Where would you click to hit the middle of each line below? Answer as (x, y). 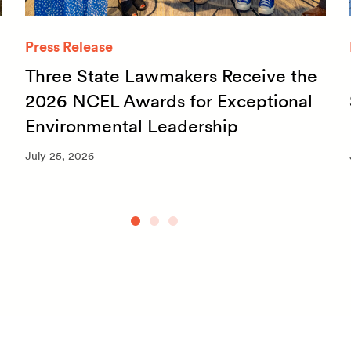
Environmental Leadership (132, 126)
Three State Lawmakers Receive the (171, 76)
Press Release (69, 46)
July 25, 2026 (60, 156)
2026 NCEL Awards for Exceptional (169, 101)
